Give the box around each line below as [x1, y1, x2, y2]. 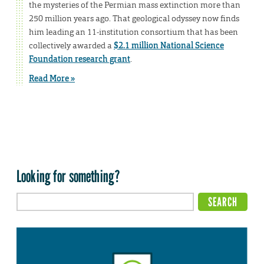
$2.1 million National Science [114, 40, 224, 51]
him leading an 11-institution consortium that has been [29, 27, 238, 38]
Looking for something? [16, 166, 121, 187]
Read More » [29, 73, 75, 84]
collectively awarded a [29, 40, 114, 51]
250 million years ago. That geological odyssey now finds [29, 13, 239, 24]
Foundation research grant [29, 54, 130, 65]
